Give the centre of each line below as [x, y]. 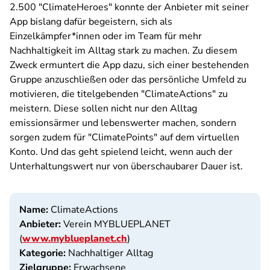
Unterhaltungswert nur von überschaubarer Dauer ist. [126, 166]
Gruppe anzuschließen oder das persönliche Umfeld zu [128, 80]
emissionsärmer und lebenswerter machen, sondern [123, 123]
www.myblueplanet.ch [75, 239]
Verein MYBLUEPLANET [116, 224]
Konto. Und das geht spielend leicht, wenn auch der [121, 152]
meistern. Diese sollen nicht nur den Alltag [103, 108]
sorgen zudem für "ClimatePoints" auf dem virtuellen [124, 137]
